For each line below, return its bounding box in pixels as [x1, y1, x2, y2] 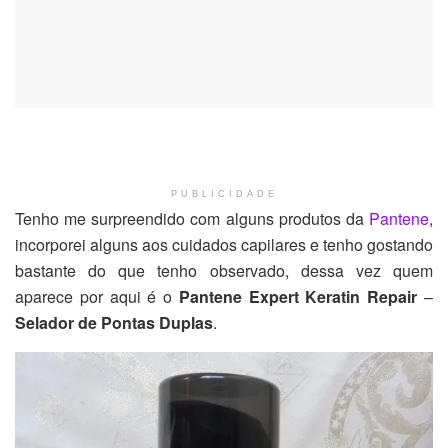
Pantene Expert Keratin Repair [178, 285, 418, 309]
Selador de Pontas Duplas [15, 311, 213, 335]
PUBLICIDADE [170, 189, 278, 200]
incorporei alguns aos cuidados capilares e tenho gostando [15, 233, 433, 257]
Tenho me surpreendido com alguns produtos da [15, 207, 369, 231]
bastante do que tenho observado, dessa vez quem [15, 259, 433, 283]
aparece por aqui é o [15, 285, 179, 309]
